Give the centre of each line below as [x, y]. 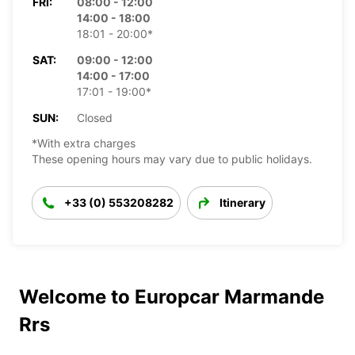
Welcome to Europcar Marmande [172, 296]
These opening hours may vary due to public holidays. [172, 158]
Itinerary [242, 202]
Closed [95, 117]
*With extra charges [84, 143]
